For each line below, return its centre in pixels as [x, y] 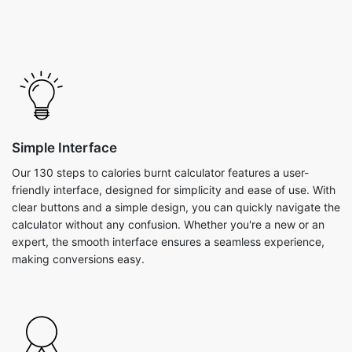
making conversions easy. [78, 259]
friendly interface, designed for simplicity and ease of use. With [174, 190]
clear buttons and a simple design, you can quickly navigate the [176, 207]
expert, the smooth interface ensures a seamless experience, [168, 242]
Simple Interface [64, 148]
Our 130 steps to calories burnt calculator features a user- [160, 172]
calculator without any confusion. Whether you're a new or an [168, 224]
